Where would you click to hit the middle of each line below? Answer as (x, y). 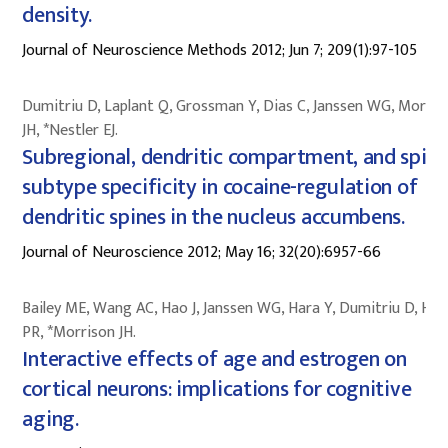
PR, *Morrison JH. (79, 332)
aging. (50, 419)
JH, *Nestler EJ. (70, 130)
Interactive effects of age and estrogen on (214, 359)
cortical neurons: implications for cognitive (217, 389)
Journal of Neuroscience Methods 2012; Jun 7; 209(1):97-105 (220, 50)
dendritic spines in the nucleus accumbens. (213, 217)
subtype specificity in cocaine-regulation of (220, 187)
